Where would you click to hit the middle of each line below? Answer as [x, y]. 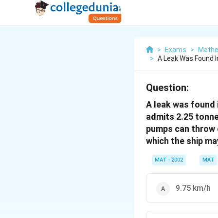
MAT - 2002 [169, 160]
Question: [167, 88]
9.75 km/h [193, 188]
